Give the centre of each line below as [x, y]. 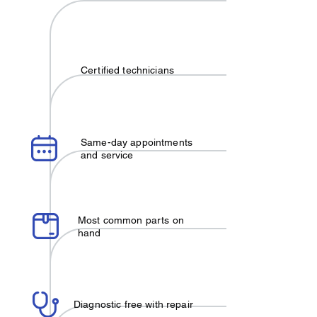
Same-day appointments [137, 142]
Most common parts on [131, 220]
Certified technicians [127, 70]
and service [107, 155]
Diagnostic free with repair [133, 304]
